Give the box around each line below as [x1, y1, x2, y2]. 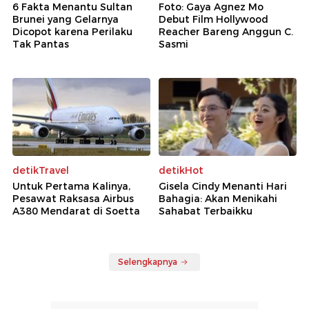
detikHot [159, 163, 203, 177]
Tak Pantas [12, 38, 69, 50]
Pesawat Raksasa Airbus [12, 192, 134, 205]
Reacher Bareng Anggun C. [159, 26, 293, 38]
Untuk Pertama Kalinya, [12, 179, 130, 192]
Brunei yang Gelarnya [12, 13, 119, 26]
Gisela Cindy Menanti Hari [159, 179, 287, 192]
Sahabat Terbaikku [159, 204, 252, 217]
